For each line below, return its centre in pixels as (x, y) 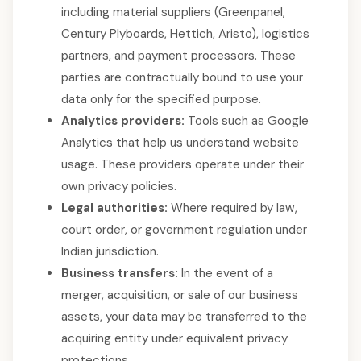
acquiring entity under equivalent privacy (174, 338)
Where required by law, (232, 208)
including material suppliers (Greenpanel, (173, 12)
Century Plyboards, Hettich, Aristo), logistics (185, 34)
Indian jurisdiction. (110, 251)
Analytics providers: (123, 121)
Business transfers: (120, 273)
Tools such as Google (247, 121)
